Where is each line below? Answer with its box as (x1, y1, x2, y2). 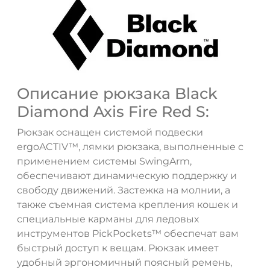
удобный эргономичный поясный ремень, (17, 257, 232, 269)
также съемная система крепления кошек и (17, 199, 238, 211)
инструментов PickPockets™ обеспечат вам (17, 228, 239, 240)
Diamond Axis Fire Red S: (17, 102, 209, 121)
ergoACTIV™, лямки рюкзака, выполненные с (17, 141, 243, 153)
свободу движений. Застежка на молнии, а (17, 184, 230, 196)
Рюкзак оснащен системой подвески (17, 127, 203, 139)
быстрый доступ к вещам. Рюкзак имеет (17, 242, 219, 254)
